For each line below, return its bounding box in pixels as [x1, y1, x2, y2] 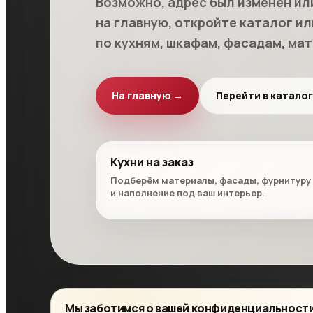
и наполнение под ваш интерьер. [110, 186, 265, 199]
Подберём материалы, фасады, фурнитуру [110, 173, 311, 187]
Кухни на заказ [110, 154, 194, 170]
